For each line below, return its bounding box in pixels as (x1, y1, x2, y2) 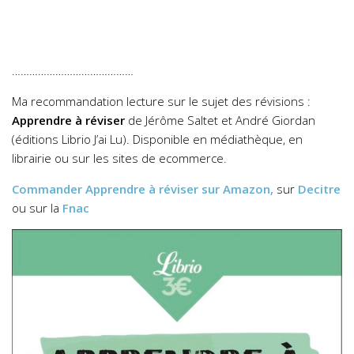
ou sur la (12, 200, 62, 217)
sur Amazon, (201, 181, 273, 198)
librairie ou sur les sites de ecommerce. (12, 150, 227, 167)
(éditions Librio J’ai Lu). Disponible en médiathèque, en (12, 131, 303, 148)
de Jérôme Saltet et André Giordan (125, 112, 315, 129)
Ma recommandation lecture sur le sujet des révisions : (12, 93, 311, 110)
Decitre (298, 181, 341, 198)
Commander (12, 181, 85, 198)
